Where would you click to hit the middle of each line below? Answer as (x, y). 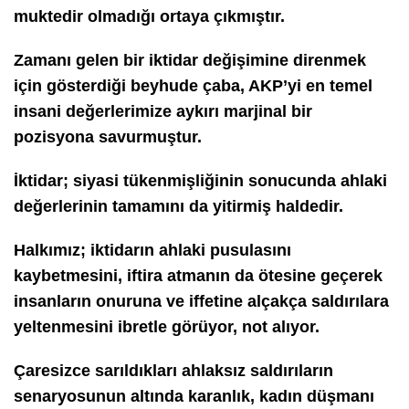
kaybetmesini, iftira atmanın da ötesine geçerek (198, 275)
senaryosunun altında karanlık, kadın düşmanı (194, 396)
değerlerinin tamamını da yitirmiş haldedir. (178, 206)
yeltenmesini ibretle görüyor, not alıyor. (167, 326)
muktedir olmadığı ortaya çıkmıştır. (149, 16)
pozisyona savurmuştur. (108, 136)
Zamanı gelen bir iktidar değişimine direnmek (190, 60)
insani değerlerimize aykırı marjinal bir (163, 111)
